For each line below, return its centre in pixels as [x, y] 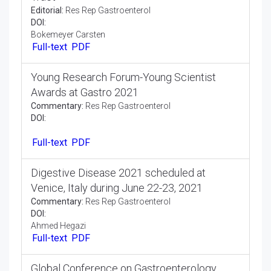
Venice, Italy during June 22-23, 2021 [117, 252]
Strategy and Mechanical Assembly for [122, 25]
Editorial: [47, 69]
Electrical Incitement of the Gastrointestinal [132, 41]
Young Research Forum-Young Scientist [123, 139]
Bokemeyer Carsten [68, 93]
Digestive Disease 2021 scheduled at [118, 237]
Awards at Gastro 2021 [85, 154]
